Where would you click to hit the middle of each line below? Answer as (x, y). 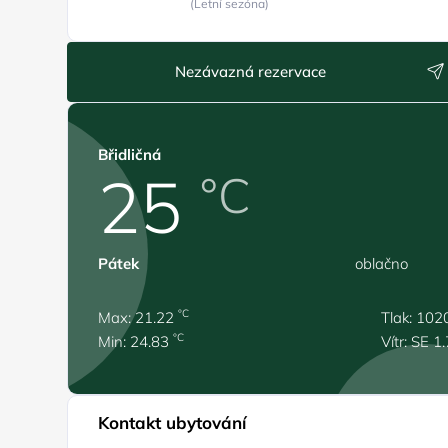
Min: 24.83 (136, 341)
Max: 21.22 (138, 317)
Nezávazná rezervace (250, 71)
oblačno (382, 263)
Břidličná (130, 154)
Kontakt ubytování (172, 422)
